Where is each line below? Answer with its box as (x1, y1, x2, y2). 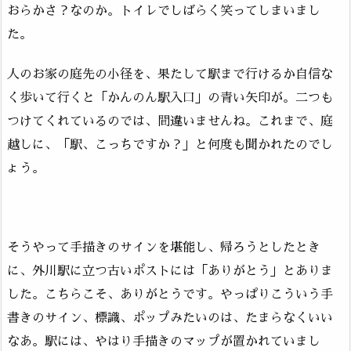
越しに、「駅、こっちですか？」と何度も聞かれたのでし (7, 138, 333, 151)
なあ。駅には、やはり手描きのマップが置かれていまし (7, 335, 320, 349)
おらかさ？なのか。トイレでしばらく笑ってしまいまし (7, 4, 320, 17)
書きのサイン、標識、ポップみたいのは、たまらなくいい (7, 312, 333, 325)
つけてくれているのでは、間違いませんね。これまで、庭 (7, 114, 333, 128)
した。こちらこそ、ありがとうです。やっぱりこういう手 (7, 288, 333, 302)
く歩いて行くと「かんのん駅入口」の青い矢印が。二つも (7, 91, 333, 104)
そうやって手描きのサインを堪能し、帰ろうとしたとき (7, 241, 320, 255)
